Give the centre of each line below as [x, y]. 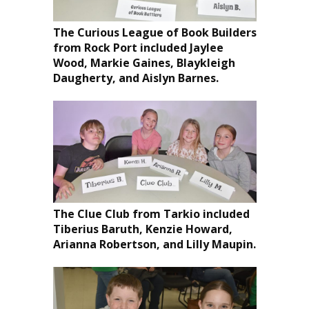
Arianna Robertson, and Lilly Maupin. [154, 244]
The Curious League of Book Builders [154, 32]
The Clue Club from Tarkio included [151, 213]
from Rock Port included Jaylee [138, 47]
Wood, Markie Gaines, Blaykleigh [144, 62]
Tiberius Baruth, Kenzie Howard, [142, 229]
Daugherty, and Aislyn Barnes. [136, 78]
